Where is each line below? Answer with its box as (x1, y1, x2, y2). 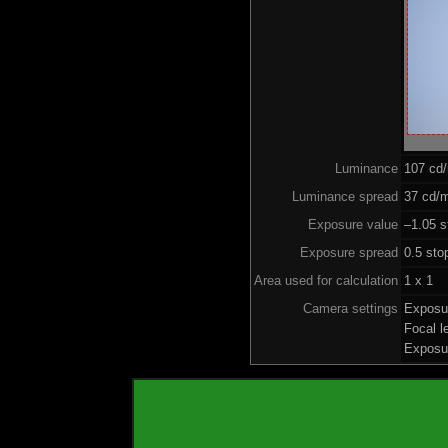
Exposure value (308, 216, 398, 232)
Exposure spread (300, 244, 398, 260)
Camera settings (303, 300, 398, 316)
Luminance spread (292, 188, 398, 204)
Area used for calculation (254, 272, 398, 288)
